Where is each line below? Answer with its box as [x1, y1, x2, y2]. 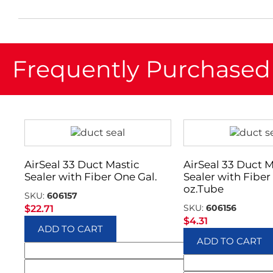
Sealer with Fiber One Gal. [24, 171, 157, 183]
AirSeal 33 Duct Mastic [24, 158, 140, 171]
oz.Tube [183, 183, 224, 195]
